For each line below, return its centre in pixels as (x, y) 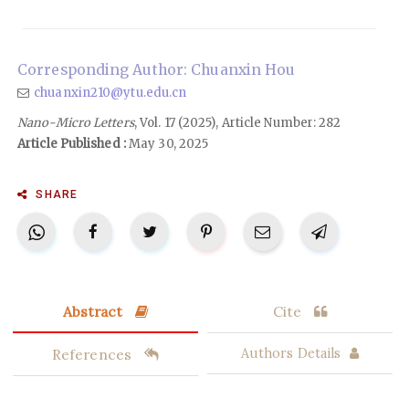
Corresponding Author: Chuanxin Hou (157, 69)
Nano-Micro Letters (76, 122)
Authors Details (291, 353)
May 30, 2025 (167, 143)
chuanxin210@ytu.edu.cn (110, 92)
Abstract (94, 311)
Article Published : (72, 143)
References (94, 354)
